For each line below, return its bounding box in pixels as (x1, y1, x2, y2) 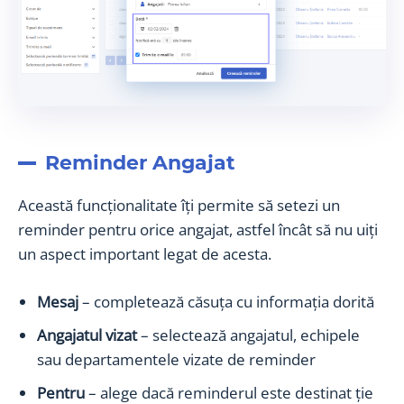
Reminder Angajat (45, 150, 235, 175)
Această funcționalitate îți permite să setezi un (18, 194, 340, 216)
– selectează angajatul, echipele (137, 324, 360, 345)
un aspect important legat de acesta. (18, 243, 271, 264)
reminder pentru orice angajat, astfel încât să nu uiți (18, 218, 378, 240)
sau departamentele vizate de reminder (37, 348, 316, 370)
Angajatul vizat (37, 324, 137, 345)
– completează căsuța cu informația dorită (82, 290, 374, 312)
